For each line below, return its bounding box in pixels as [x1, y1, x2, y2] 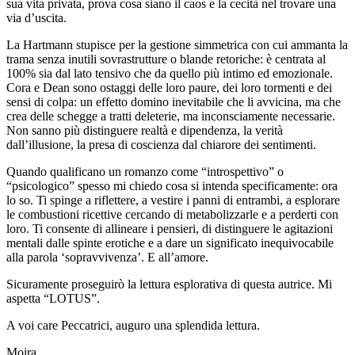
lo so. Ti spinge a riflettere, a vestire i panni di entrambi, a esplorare [6, 193, 340, 208]
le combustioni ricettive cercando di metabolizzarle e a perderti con [6, 208, 338, 222]
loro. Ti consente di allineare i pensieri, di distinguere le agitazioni [6, 222, 333, 236]
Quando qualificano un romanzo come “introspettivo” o [6, 165, 284, 179]
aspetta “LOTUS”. [6, 292, 100, 306]
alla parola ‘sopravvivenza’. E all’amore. [6, 250, 208, 265]
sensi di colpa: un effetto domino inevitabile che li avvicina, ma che [6, 95, 341, 109]
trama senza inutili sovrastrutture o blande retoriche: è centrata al [6, 52, 326, 67]
